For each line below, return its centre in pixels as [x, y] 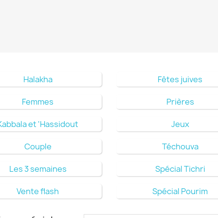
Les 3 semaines [38, 169]
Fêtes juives [180, 79]
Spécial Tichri [180, 169]
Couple [38, 146]
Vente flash [38, 191]
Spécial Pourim [180, 191]
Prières [180, 101]
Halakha [38, 79]
